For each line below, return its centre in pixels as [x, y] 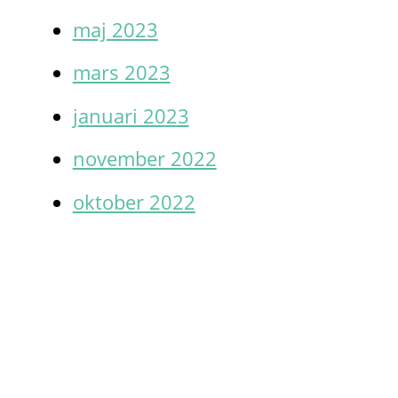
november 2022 [144, 159]
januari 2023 [131, 115]
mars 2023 [121, 73]
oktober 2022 [134, 202]
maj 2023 [115, 29]
